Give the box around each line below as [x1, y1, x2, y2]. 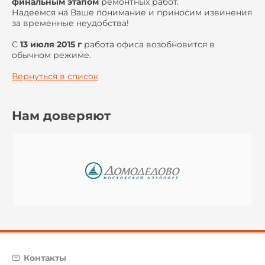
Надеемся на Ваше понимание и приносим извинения [12, 7, 252, 18]
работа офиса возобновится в [82, 39, 215, 50]
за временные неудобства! [12, 18, 129, 28]
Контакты [24, 253, 66, 264]
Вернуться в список [12, 71, 98, 82]
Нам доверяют [12, 108, 111, 123]
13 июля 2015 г [20, 39, 82, 50]
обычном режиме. [12, 50, 91, 60]
